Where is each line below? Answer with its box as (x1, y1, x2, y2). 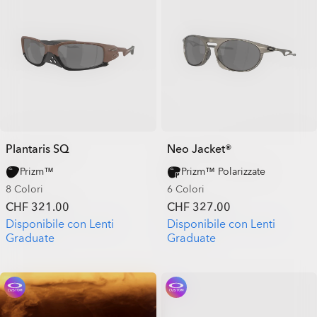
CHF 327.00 (166, 200, 231, 215)
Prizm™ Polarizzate (180, 165, 265, 178)
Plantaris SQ (6, 142, 69, 157)
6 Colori (166, 183, 204, 196)
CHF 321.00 (6, 200, 69, 215)
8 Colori (6, 183, 43, 196)
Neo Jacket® (166, 142, 232, 157)
